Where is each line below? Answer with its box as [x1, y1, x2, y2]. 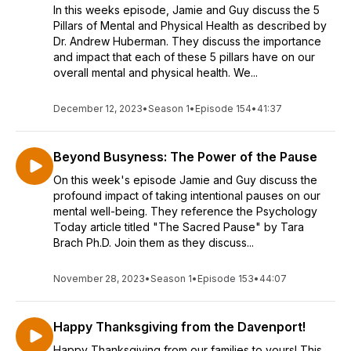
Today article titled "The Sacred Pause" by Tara [53, 220, 304, 233]
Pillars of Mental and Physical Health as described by [53, 19, 327, 32]
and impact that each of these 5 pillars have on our [53, 50, 315, 63]
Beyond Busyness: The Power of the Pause [53, 149, 317, 165]
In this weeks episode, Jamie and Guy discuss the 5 [53, 3, 320, 16]
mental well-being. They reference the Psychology [53, 204, 317, 218]
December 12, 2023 [53, 103, 143, 114]
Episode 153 [197, 273, 254, 284]
